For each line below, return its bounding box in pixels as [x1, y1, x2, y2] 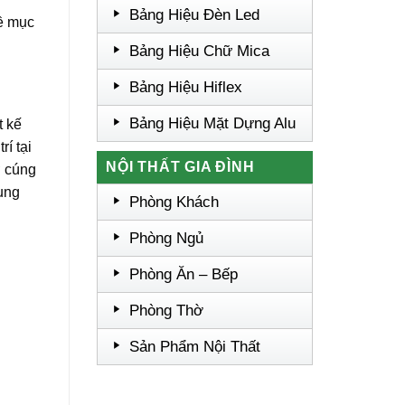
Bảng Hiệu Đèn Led [129, 6, 260, 24]
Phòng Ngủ [129, 230, 204, 247]
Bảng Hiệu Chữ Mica [129, 42, 270, 60]
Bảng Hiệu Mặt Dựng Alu [129, 115, 297, 132]
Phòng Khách [129, 193, 220, 211]
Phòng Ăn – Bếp [129, 266, 239, 283]
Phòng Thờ [129, 302, 204, 319]
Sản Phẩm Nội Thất [129, 338, 261, 355]
